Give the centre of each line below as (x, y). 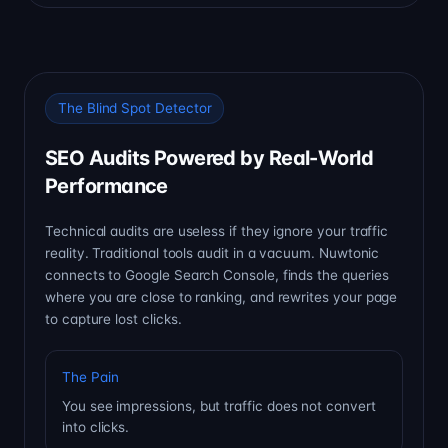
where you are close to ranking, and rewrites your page (221, 297)
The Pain (90, 377)
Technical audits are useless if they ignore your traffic (217, 231)
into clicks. (96, 427)
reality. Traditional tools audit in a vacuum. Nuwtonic (212, 253)
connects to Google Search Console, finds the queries (217, 275)
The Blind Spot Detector (135, 108)
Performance (106, 186)
